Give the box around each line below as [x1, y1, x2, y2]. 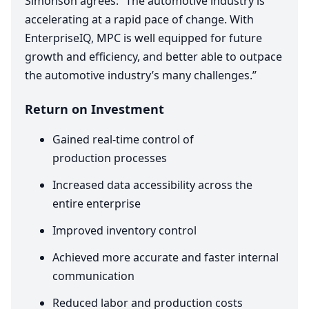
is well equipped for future [121, 30, 262, 46]
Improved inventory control [52, 223, 197, 239]
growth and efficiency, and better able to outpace [25, 49, 282, 65]
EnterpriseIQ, [25, 30, 97, 46]
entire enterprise [52, 196, 141, 212]
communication [52, 268, 134, 284]
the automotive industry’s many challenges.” [25, 68, 257, 83]
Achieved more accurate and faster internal [52, 250, 279, 266]
